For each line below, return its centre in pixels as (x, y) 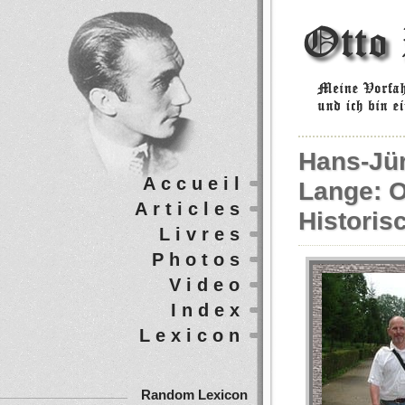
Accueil (194, 184)
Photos (198, 259)
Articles (190, 209)
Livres (202, 234)
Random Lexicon (194, 395)
